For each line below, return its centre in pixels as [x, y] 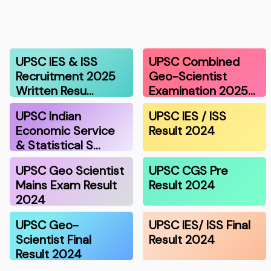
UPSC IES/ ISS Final [200, 225]
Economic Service [66, 131]
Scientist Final [54, 240]
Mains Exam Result [67, 185]
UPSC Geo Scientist [70, 171]
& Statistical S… [58, 145]
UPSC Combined [194, 62]
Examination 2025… [202, 91]
